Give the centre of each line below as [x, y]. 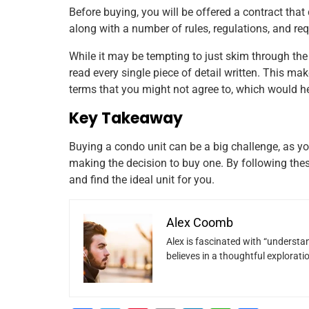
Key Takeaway [126, 118]
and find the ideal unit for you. [142, 179]
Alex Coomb [200, 222]
